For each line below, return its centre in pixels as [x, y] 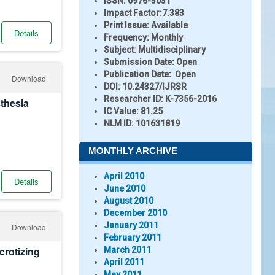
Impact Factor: [133, 13]
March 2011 [127, 250]
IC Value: [121, 111]
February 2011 [133, 238]
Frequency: [126, 37]
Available [168, 25]
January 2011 [131, 225]
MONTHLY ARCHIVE [133, 151]
